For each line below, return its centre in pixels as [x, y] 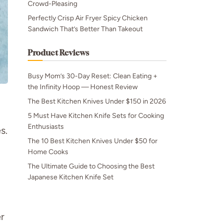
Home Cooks [48, 152]
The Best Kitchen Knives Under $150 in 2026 [97, 101]
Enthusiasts [46, 127]
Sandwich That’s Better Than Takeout [85, 29]
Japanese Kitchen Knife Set [71, 177]
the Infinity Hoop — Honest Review [83, 87]
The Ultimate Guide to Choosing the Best [91, 166]
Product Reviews [58, 53]
